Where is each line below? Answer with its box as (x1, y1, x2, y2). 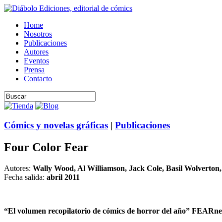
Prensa (24, 65, 45, 74)
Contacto (24, 74, 52, 83)
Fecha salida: (4, 172, 47, 181)
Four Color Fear (4, 140, 89, 154)
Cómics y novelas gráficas (4, 119, 108, 130)
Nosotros (24, 30, 52, 38)
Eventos (24, 56, 49, 65)
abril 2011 (47, 172, 80, 181)
